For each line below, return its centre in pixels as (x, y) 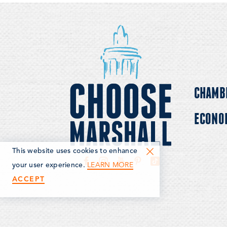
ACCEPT (29, 179)
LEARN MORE (110, 165)
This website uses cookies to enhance (75, 151)
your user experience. (50, 165)
